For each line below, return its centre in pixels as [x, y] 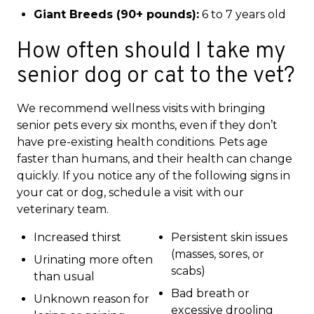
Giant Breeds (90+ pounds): [116, 14]
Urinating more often [93, 259]
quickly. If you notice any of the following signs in [153, 175]
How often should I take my [151, 52]
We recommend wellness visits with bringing [141, 108]
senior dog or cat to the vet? [156, 76]
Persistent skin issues [229, 237]
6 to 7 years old [243, 14]
